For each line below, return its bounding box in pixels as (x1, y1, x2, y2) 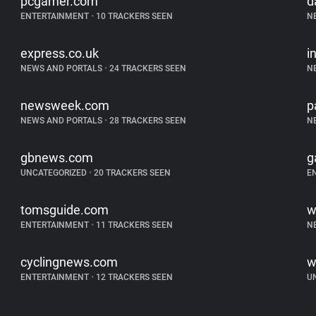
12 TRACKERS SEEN (94, 272, 174, 282)
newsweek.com (20, 98, 110, 113)
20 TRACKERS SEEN (92, 168, 171, 178)
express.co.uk (20, 46, 99, 61)
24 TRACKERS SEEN (107, 63, 187, 73)
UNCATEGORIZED (20, 168, 90, 178)
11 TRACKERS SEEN (94, 220, 174, 230)
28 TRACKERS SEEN (107, 116, 187, 126)
